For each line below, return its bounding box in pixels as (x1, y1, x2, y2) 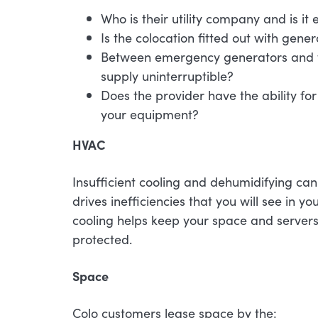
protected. (72, 230, 132, 248)
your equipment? (101, 105, 199, 123)
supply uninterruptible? (101, 67, 234, 84)
